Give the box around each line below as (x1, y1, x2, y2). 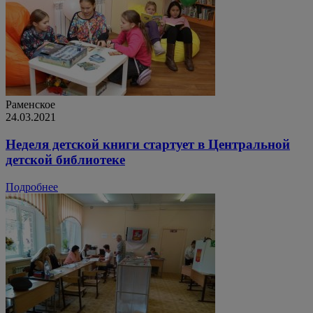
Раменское (6, 99, 55, 111)
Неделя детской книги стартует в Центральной (6, 137, 290, 152)
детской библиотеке (6, 152, 125, 168)
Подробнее (6, 180, 58, 193)
